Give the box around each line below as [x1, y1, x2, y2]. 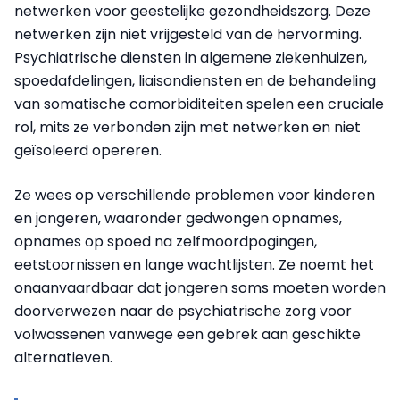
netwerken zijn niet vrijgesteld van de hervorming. [14, 24, 362, 45]
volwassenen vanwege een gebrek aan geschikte [14, 324, 361, 345]
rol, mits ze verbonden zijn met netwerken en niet [14, 117, 361, 137]
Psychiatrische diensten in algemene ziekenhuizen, [14, 47, 367, 68]
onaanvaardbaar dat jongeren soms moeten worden [14, 278, 386, 298]
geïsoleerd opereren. [14, 140, 162, 161]
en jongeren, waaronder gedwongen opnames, [14, 208, 342, 229]
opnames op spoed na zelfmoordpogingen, [14, 231, 317, 252]
